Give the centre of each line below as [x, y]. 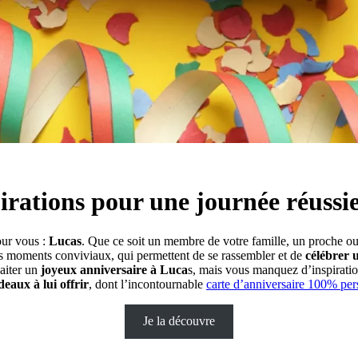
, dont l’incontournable [147, 284]
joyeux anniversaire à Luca [114, 269]
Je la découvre [179, 321]
